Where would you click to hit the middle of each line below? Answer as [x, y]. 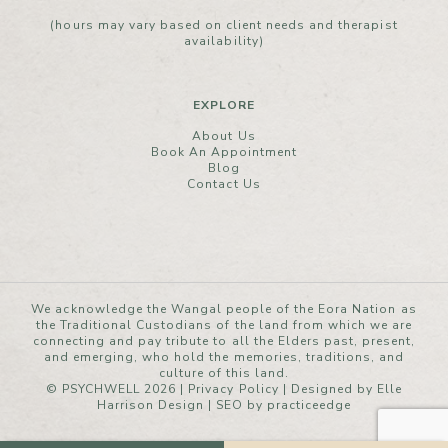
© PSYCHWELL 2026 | [117, 389]
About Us [224, 136]
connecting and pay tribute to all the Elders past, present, [224, 341]
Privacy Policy [233, 389]
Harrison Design [150, 405]
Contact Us [224, 184]
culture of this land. [224, 373]
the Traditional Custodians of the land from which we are [224, 325]
